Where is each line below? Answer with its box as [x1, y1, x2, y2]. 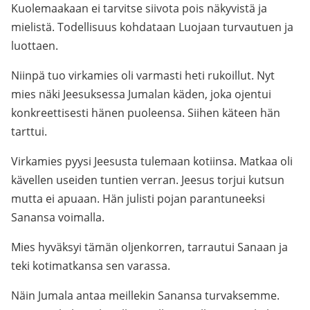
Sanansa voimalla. [11, 210, 104, 225]
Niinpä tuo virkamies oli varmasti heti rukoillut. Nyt [11, 68, 275, 83]
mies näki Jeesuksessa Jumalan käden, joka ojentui [11, 86, 271, 102]
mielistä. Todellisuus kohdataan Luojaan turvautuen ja [11, 19, 293, 35]
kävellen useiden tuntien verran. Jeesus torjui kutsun [11, 172, 284, 188]
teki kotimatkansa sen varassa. [11, 258, 170, 273]
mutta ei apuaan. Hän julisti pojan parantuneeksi [11, 191, 265, 206]
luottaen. [11, 38, 58, 53]
